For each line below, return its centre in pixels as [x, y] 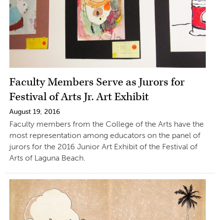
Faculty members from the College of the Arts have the [106, 124]
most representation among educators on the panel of [105, 135]
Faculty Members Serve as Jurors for [97, 82]
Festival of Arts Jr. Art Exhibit [79, 97]
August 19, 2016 [34, 111]
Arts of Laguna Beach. [47, 158]
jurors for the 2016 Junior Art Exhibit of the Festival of [103, 146]
